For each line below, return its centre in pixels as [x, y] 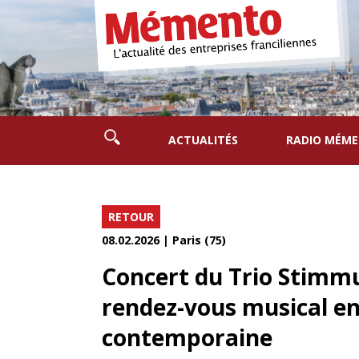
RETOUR [131, 216]
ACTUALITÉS [203, 139]
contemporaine [187, 337]
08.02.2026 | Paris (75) [164, 240]
